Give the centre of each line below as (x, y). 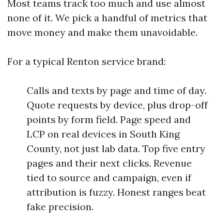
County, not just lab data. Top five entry (116, 148)
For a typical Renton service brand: (86, 61)
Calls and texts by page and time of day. (116, 90)
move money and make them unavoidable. (102, 32)
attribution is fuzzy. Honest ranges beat (116, 192)
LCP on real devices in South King (103, 134)
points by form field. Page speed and (109, 119)
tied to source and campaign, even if (109, 178)
